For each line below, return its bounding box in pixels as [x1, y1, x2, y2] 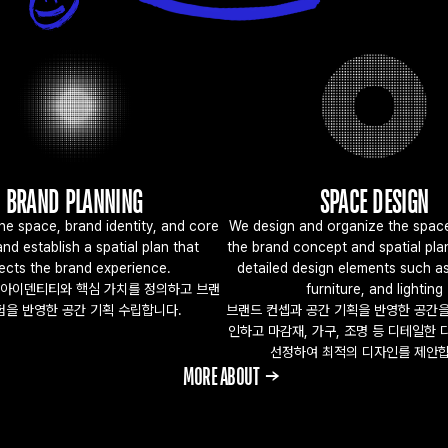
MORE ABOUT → [165, 361, 283, 391]
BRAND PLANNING [5, 182, 143, 220]
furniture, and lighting [305, 281, 443, 297]
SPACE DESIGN [319, 182, 429, 220]
